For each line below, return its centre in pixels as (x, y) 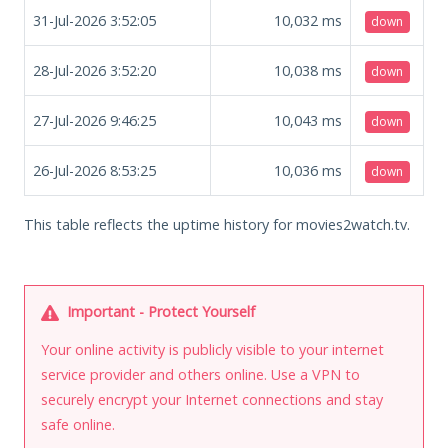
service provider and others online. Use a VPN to (200, 374)
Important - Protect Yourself (159, 311)
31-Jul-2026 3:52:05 (94, 20)
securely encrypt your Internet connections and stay (212, 399)
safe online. (78, 424)
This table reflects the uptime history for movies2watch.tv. (217, 224)
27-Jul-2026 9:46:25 (94, 120)
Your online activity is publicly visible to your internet (212, 349)
